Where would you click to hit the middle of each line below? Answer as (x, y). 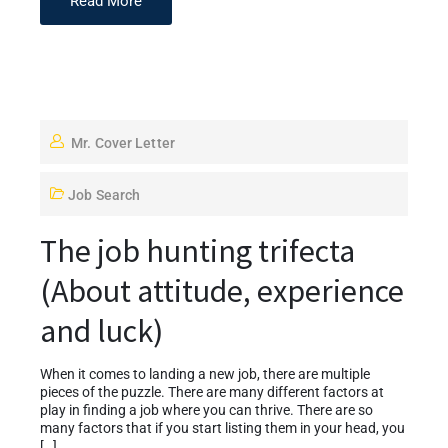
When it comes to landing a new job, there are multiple (205, 374)
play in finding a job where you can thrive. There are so (206, 410)
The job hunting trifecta (197, 250)
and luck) (101, 330)
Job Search (104, 194)
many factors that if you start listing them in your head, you (222, 428)
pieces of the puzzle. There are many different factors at (212, 392)
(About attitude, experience (222, 290)
